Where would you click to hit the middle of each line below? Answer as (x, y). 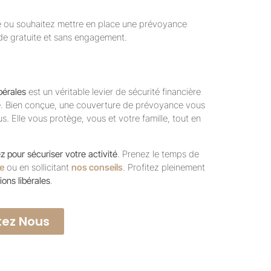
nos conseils (97, 167)
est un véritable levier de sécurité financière (113, 92)
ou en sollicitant (38, 167)
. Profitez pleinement (164, 167)
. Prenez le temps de (158, 154)
